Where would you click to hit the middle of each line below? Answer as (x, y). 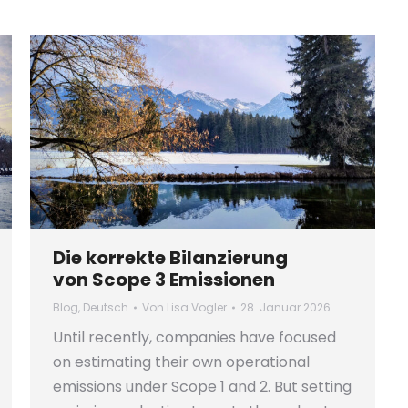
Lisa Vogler (197, 308)
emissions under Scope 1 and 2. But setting (202, 387)
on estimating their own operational (181, 362)
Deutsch (106, 308)
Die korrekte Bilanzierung (170, 258)
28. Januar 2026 (286, 308)
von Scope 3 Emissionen (164, 280)
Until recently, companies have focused (194, 338)
